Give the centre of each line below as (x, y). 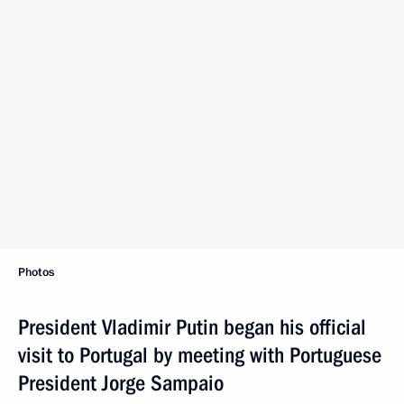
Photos (36, 272)
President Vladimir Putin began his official (192, 327)
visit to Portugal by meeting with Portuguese (200, 355)
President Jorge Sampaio (121, 383)
